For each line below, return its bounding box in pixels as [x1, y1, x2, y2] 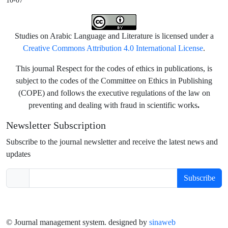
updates [6, 149, 31, 159]
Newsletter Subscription [6, 120, 106, 132]
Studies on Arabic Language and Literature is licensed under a [14, 32, 214, 41]
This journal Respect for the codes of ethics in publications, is [16, 64, 212, 73]
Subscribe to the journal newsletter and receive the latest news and [6, 137, 218, 147]
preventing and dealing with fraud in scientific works [28, 101, 197, 110]
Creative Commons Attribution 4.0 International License [23, 43, 203, 53]
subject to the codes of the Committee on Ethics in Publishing [16, 76, 212, 85]
